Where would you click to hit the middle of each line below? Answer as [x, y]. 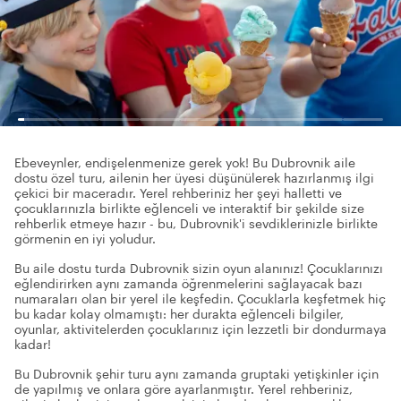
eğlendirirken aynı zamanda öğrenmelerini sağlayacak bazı [188, 283]
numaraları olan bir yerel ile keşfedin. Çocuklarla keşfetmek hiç [200, 299]
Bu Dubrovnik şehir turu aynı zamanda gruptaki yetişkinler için [196, 374]
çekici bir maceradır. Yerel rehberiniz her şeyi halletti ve [178, 193]
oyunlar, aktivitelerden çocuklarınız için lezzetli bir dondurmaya [200, 329]
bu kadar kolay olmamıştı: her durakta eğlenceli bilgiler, [179, 314]
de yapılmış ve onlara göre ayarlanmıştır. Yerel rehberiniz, [183, 389]
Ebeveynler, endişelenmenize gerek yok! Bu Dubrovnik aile [185, 162]
